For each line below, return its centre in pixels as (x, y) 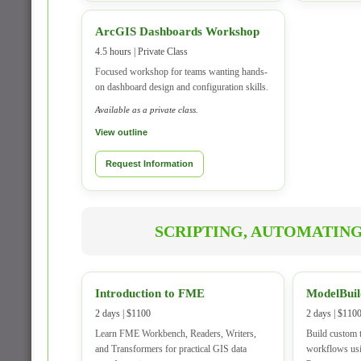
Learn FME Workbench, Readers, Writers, (176, 334)
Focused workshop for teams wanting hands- (181, 72)
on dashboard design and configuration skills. (182, 87)
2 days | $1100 (123, 313)
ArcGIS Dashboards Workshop (177, 31)
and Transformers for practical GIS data (171, 349)
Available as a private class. (147, 110)
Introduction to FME (150, 293)
